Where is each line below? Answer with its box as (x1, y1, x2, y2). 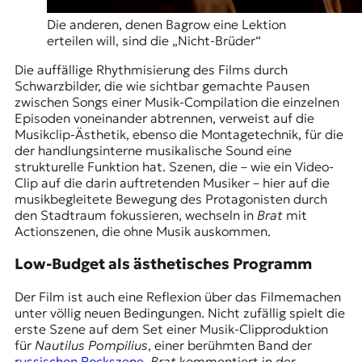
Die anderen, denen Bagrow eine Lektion (46, 16, 286, 33)
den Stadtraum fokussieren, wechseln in (14, 207, 257, 224)
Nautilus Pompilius (34, 336, 148, 353)
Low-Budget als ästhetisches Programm (14, 255, 312, 274)
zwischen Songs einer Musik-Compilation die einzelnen (14, 94, 339, 111)
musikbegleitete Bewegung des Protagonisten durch (14, 191, 327, 208)
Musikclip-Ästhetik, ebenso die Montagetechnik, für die (14, 126, 343, 143)
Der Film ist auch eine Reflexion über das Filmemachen (14, 288, 341, 305)
